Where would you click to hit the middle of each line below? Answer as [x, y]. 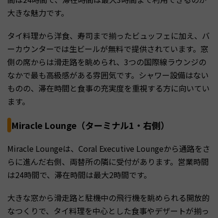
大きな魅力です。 [38, 13]
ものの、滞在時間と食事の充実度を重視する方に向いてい [109, 88]
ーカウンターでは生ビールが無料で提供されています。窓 [108, 49]
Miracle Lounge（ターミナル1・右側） [90, 125]
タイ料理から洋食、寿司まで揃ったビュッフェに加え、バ [109, 36]
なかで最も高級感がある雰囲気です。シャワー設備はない [108, 75]
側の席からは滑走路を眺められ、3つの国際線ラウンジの [107, 62]
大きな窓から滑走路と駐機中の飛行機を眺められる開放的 [109, 198]
